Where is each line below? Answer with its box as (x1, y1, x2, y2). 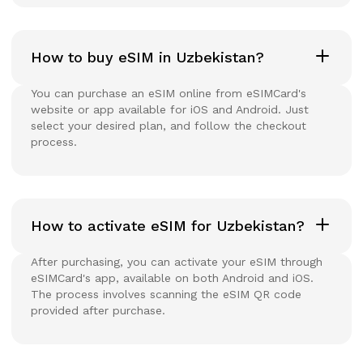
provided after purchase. (31, 303, 165, 317)
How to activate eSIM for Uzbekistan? (31, 216, 305, 234)
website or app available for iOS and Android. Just (31, 102, 309, 116)
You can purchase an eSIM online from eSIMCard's (31, 86, 306, 100)
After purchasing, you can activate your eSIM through (31, 254, 322, 268)
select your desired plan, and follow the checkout (31, 118, 306, 132)
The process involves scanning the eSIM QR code (31, 287, 301, 301)
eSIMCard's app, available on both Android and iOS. (31, 271, 314, 284)
